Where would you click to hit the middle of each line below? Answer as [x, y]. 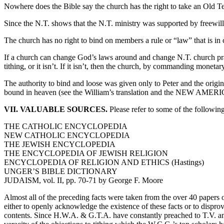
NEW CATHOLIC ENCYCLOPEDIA [67, 135]
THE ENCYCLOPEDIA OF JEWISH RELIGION [86, 153]
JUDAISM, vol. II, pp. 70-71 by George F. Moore [83, 180]
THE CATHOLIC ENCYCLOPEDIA [66, 126]
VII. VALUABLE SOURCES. [56, 109]
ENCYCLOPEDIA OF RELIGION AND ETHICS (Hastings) [104, 162]
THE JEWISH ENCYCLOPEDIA [60, 144]
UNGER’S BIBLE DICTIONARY [61, 171]
